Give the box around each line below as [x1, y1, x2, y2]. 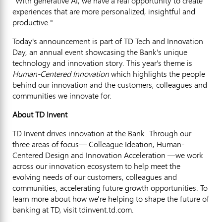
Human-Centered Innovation [12, 68, 109, 79]
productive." [12, 16, 53, 28]
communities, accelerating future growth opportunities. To [12, 182, 208, 193]
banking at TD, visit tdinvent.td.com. [12, 204, 134, 215]
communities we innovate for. [12, 90, 113, 101]
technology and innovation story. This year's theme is [12, 57, 192, 68]
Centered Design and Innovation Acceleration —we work [12, 149, 203, 161]
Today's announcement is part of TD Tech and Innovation [12, 35, 203, 47]
